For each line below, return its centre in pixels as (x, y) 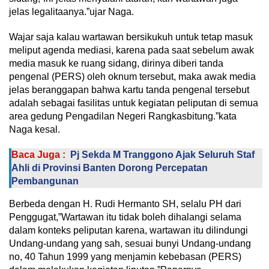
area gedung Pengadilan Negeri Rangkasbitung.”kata (123, 116)
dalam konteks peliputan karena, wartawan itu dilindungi (128, 230)
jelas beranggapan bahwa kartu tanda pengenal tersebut (129, 89)
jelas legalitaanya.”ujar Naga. (71, 11)
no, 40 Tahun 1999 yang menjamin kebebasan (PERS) (125, 256)
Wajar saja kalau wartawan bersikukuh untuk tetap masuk (131, 37)
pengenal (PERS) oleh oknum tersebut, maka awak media (132, 76)
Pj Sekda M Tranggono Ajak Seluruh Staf (162, 154)
